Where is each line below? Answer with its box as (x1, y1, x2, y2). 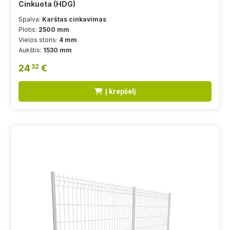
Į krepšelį (105, 87, 136, 95)
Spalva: (18, 15, 42, 23)
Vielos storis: (18, 35, 59, 44)
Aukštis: (18, 46, 43, 54)
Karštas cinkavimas (42, 15, 106, 23)
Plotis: (18, 25, 39, 33)
